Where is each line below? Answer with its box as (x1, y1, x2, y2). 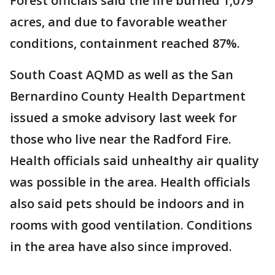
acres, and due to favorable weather (10, 14, 227, 31)
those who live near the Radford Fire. (10, 131, 231, 148)
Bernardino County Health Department (10, 88, 246, 105)
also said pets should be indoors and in (10, 195, 244, 212)
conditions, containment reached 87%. (10, 35, 240, 52)
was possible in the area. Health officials (10, 174, 250, 191)
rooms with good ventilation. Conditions (10, 217, 252, 234)
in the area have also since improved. (10, 238, 232, 255)
